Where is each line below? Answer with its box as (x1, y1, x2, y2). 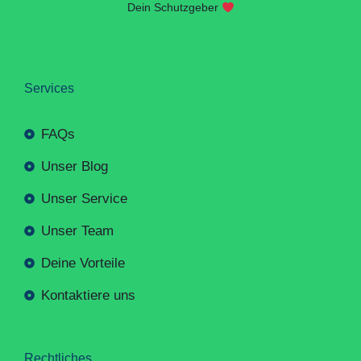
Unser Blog (41, 158, 109, 174)
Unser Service (41, 190, 128, 206)
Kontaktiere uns (41, 287, 136, 303)
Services (24, 81, 74, 95)
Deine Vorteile (41, 255, 126, 271)
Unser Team (41, 222, 114, 239)
